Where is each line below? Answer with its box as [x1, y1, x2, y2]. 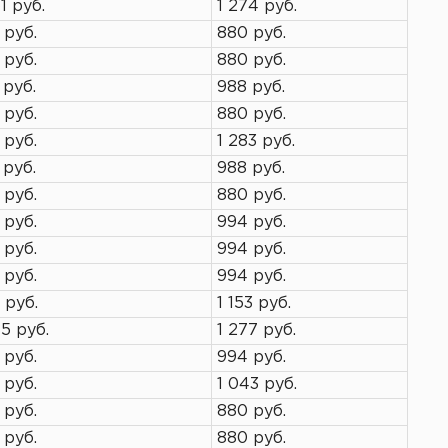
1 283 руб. [217, 134, 295, 149]
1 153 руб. [217, 296, 291, 311]
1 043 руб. [217, 377, 297, 392]
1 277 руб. [217, 323, 296, 338]
